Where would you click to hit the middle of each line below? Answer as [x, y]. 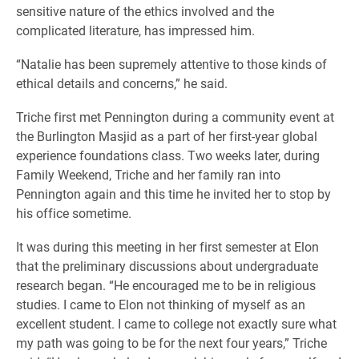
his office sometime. [74, 213]
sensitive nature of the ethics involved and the [145, 11]
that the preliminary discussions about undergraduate [167, 266]
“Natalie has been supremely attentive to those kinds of [171, 64]
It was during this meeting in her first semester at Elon [167, 247]
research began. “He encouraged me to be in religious [166, 285]
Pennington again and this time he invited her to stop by [173, 194]
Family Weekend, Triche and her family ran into [148, 175]
